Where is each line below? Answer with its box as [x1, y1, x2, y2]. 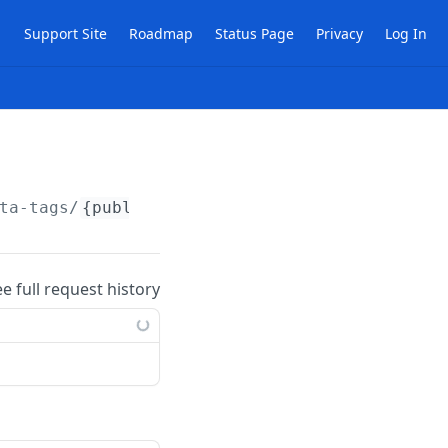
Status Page [215, 23, 294, 43]
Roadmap [129, 23, 193, 43]
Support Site [24, 23, 107, 43]
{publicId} [82, 198, 183, 217]
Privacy [316, 23, 363, 43]
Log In [385, 23, 427, 43]
